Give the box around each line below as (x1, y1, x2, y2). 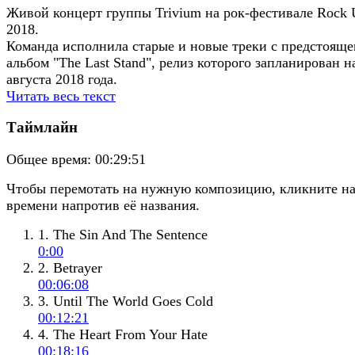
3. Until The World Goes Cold (38, 293, 213, 310)
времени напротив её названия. (6, 197, 200, 214)
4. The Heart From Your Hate (38, 326, 208, 343)
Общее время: (6, 151, 91, 168)
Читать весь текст (6, 87, 116, 104)
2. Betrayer (38, 260, 102, 277)
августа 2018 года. (6, 71, 117, 87)
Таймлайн (6, 119, 78, 136)
